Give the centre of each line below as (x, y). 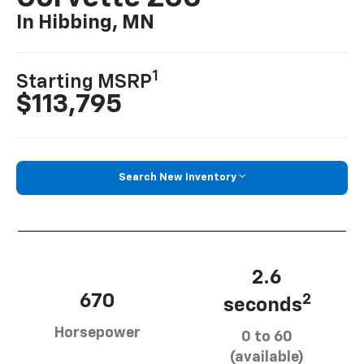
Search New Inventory (178, 178)
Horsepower (97, 334)
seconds (262, 305)
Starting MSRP (84, 82)
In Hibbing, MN (86, 23)
